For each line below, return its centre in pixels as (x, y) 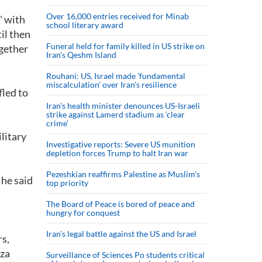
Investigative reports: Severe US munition (121, 144)
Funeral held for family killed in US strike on (125, 46)
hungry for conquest (83, 213)
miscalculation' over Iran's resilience (111, 85)
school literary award (85, 25)
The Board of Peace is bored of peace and (120, 204)
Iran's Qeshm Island (81, 55)
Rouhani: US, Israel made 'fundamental (116, 76)
